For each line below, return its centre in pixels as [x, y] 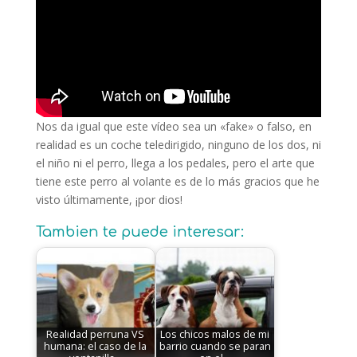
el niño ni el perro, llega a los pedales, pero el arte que [175, 163]
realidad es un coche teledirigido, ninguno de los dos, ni [178, 144]
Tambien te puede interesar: [139, 231]
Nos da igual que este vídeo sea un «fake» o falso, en [173, 126]
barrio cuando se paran [215, 347]
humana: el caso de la [96, 347]
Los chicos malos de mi [215, 335]
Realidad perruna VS [96, 335]
